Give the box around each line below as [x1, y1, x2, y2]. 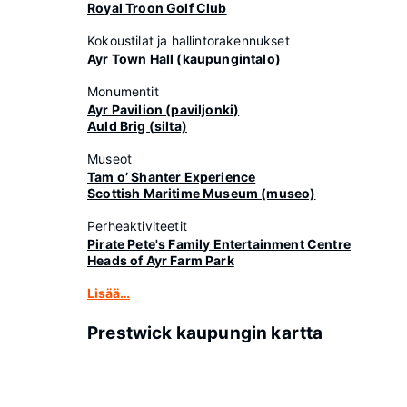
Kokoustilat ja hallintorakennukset [87, 33, 290, 48]
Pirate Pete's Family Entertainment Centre [87, 236, 351, 252]
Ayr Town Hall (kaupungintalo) [87, 51, 281, 66]
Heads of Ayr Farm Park [87, 253, 234, 268]
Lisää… [87, 285, 130, 301]
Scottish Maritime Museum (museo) [87, 185, 316, 201]
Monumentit [87, 84, 159, 99]
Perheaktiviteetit [87, 218, 187, 233]
